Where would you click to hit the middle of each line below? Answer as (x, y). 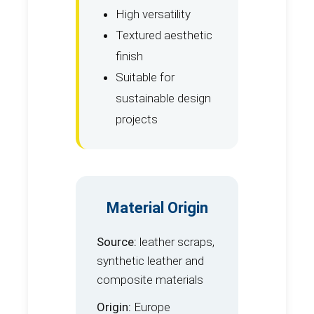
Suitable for (145, 77)
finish (129, 56)
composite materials (150, 280)
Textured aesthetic (164, 35)
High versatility (153, 14)
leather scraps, (176, 242)
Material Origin (157, 208)
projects (137, 120)
